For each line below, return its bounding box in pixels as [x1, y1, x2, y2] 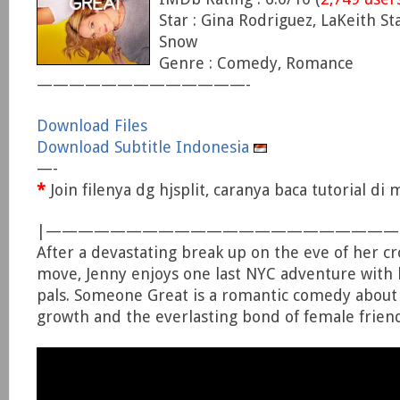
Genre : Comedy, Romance [159, 54, 354, 73]
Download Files [37, 116, 147, 136]
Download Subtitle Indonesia [37, 137, 254, 157]
